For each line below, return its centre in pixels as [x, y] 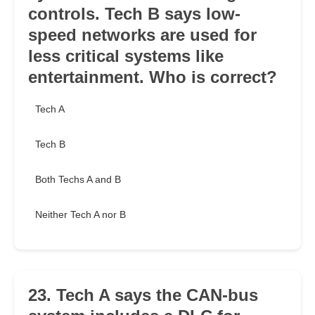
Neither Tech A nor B [81, 215]
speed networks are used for [142, 35]
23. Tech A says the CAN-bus [143, 295]
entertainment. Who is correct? [153, 77]
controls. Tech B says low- [134, 14]
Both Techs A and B [78, 180]
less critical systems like [126, 56]
